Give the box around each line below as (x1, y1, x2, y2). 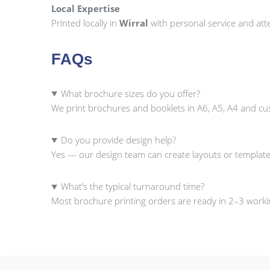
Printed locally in (51, 16, 120, 29)
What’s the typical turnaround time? (60, 180, 204, 193)
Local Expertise (51, 2, 121, 14)
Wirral (119, 16, 149, 29)
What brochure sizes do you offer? (60, 87, 200, 99)
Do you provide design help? (60, 134, 176, 146)
